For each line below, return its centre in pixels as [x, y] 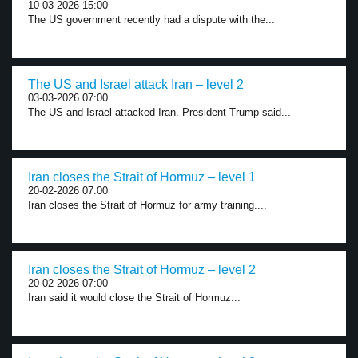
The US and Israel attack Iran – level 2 [136, 84]
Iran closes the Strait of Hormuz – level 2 [142, 270]
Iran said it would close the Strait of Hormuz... [134, 298]
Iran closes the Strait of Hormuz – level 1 [142, 177]
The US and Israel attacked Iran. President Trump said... [159, 112]
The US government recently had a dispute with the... [151, 20]
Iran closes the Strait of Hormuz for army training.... [147, 205]
